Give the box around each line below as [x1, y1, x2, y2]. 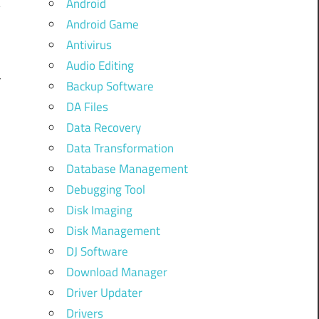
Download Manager [66, 262, 167, 281]
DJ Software [66, 241, 128, 261]
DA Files [66, 97, 108, 116]
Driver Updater [66, 283, 142, 302]
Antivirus [66, 35, 112, 54]
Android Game [66, 14, 139, 33]
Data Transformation [66, 138, 174, 157]
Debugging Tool [66, 179, 145, 199]
